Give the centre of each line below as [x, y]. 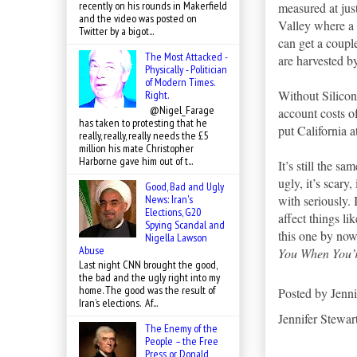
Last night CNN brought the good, [148, 265]
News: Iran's [169, 199]
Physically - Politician [186, 69]
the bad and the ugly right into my [149, 278]
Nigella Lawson [176, 237]
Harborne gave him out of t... [136, 161]
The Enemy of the [181, 329]
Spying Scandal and [184, 224]
